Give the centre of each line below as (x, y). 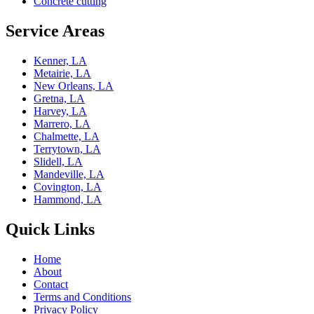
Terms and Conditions (82, 296)
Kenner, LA (60, 61)
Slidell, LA (58, 162)
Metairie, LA (62, 74)
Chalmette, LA (67, 137)
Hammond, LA (68, 200)
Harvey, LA (60, 111)
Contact (51, 284)
